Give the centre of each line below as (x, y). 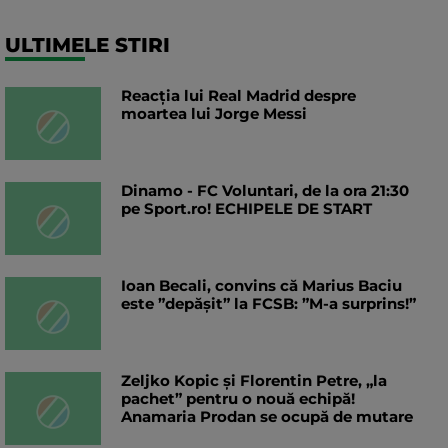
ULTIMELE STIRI (87, 44)
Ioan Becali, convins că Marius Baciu (261, 285)
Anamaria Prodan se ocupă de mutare (267, 416)
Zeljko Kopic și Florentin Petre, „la (254, 380)
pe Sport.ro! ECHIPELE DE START (246, 208)
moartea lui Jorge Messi (214, 113)
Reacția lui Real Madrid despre (238, 95)
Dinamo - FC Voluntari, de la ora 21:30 (265, 190)
